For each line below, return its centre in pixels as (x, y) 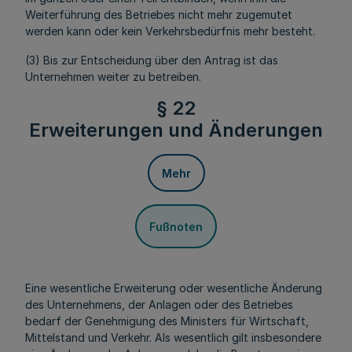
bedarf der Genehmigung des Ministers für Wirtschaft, (167, 321)
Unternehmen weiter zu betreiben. (113, 77)
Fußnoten (176, 226)
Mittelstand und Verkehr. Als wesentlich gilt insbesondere (173, 337)
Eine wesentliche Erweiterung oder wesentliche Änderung (174, 288)
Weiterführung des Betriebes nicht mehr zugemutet (159, 15)
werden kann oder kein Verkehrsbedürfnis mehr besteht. (170, 31)
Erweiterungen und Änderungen (176, 130)
